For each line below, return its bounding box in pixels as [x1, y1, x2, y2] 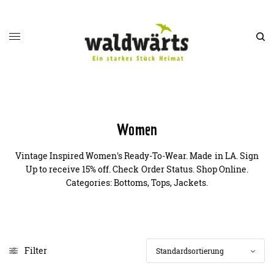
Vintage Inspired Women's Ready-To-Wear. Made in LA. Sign [15, 149, 259, 161]
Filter [24, 244, 47, 256]
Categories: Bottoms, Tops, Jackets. [65, 176, 209, 188]
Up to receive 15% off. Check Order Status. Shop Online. [26, 163, 248, 175]
